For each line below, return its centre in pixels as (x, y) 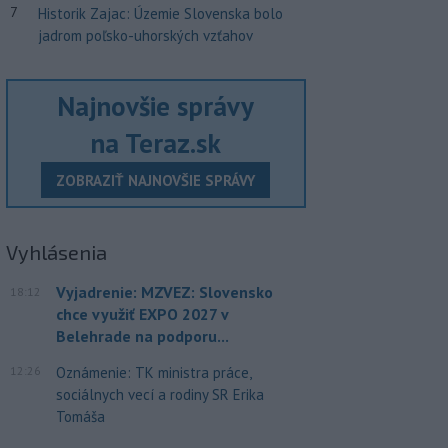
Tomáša (80, 416)
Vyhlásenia (56, 251)
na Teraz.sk (156, 143)
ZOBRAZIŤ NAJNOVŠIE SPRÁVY (156, 180)
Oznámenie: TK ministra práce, (153, 372)
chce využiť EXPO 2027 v (141, 313)
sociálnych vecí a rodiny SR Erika (159, 394)
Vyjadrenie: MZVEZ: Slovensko (164, 291)
